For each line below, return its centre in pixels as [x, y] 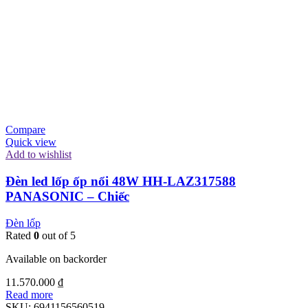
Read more [29, 294]
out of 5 [57, 235]
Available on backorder [56, 258]
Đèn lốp [23, 223]
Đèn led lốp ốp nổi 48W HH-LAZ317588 [121, 181]
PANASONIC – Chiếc [67, 196]
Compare [25, 130]
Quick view [31, 142]
